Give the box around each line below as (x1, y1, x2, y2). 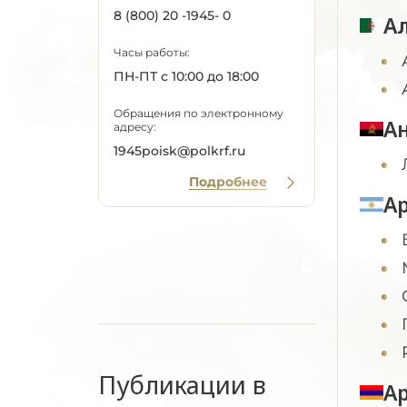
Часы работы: (114, 45, 190, 59)
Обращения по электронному (114, 106, 283, 120)
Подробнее (189, 174, 267, 190)
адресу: (114, 120, 156, 134)
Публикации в (98, 368, 266, 402)
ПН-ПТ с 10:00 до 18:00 (114, 68, 259, 84)
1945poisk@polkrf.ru (114, 143, 245, 159)
